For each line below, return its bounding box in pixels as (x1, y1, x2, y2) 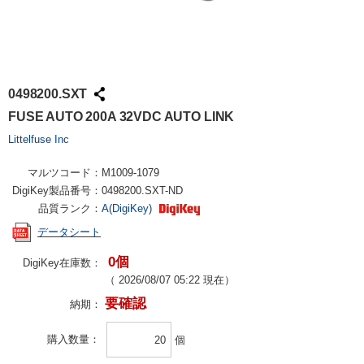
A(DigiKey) (102, 202, 155, 214)
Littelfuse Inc (8, 133, 69, 145)
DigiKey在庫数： (23, 257, 102, 269)
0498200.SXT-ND (102, 184, 183, 197)
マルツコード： (28, 167, 102, 179)
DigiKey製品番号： (12, 184, 102, 197)
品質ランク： (38, 202, 102, 214)
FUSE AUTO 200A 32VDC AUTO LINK (8, 110, 235, 123)
